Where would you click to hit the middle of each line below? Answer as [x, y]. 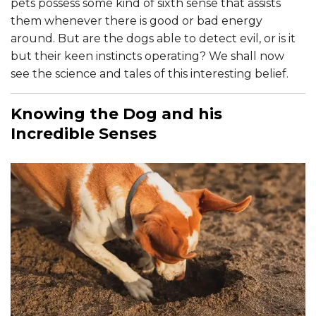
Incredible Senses [84, 133]
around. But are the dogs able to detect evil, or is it [153, 38]
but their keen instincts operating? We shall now [147, 56]
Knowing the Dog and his [116, 114]
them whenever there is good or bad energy [136, 20]
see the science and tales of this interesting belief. [150, 73]
